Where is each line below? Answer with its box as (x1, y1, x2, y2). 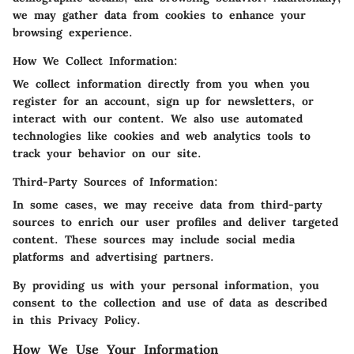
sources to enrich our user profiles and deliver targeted (13, 214, 338, 229)
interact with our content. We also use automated (13, 111, 303, 126)
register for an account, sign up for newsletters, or (13, 93, 314, 108)
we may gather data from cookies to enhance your (13, 7, 306, 22)
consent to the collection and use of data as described (13, 295, 327, 310)
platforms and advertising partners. (13, 249, 214, 264)
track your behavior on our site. (13, 145, 201, 160)
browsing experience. (13, 24, 133, 40)
